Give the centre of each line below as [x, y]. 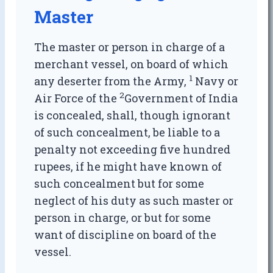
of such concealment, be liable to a [127, 133]
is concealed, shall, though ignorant [133, 115]
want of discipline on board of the [126, 235]
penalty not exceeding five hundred [133, 150]
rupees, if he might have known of [128, 167]
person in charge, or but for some [123, 218]
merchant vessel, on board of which [132, 64]
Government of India [181, 98]
